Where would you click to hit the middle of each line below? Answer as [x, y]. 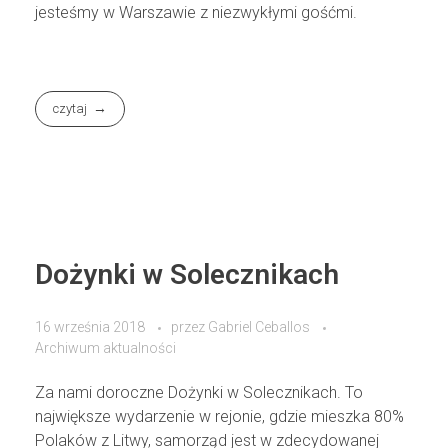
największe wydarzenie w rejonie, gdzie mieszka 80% [219, 417]
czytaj [70, 109]
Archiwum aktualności [105, 348]
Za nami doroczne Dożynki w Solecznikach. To [199, 393]
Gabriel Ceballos [260, 327]
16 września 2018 [90, 327]
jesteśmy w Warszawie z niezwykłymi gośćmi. [196, 12]
